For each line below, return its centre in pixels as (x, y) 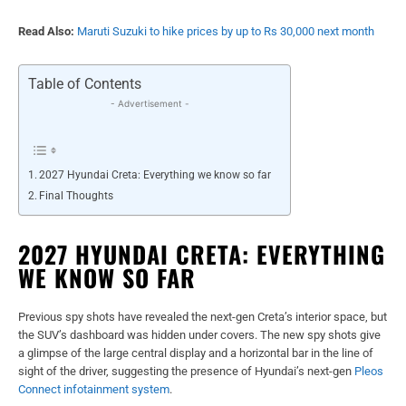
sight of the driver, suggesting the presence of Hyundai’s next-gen (186, 371)
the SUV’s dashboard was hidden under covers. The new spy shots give (199, 334)
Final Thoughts (77, 195)
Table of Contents (85, 84)
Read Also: (46, 31)
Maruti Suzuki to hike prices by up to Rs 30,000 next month (226, 31)
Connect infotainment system (94, 389)
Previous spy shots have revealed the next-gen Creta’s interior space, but (203, 316)
